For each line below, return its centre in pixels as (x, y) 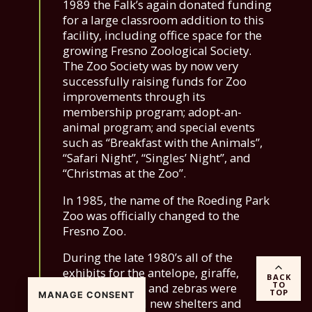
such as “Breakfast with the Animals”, (163, 142)
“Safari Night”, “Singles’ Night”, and (157, 157)
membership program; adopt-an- (152, 111)
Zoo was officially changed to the (151, 215)
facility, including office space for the (162, 35)
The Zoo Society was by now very (150, 65)
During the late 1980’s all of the (148, 258)
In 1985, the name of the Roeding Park (166, 200)
